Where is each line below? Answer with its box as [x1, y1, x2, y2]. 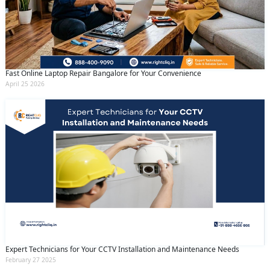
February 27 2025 [5, 255, 56, 264]
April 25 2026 [5, 80, 45, 89]
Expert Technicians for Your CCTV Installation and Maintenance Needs [5, 243, 239, 254]
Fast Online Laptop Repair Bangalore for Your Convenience [5, 68, 201, 79]
